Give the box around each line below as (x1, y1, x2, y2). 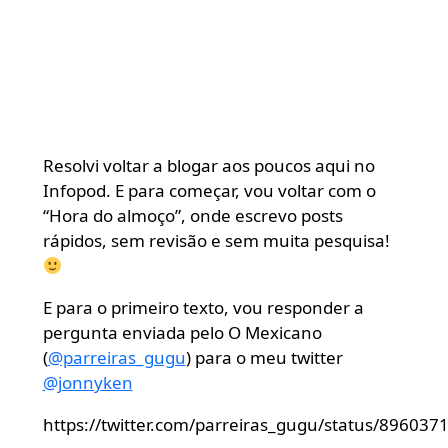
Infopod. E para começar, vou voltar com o (42, 178, 376, 202)
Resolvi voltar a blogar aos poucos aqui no (42, 153, 375, 177)
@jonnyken (42, 370, 133, 394)
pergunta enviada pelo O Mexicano (42, 320, 322, 344)
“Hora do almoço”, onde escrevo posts (42, 203, 343, 227)
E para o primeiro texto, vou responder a (42, 295, 364, 319)
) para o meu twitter (185, 345, 343, 369)
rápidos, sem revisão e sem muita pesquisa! (42, 228, 390, 252)
